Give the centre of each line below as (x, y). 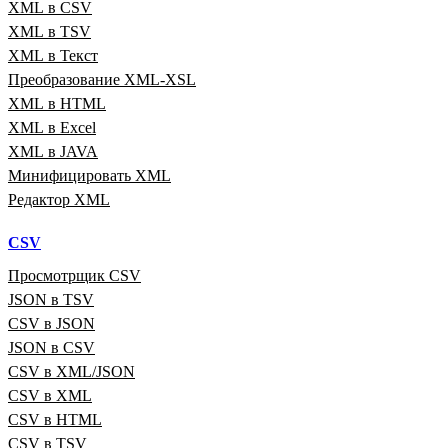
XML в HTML (57, 103)
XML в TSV (49, 31)
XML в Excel (52, 127)
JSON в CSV (51, 347)
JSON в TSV (51, 299)
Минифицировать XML (89, 175)
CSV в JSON (51, 323)
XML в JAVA (53, 151)
